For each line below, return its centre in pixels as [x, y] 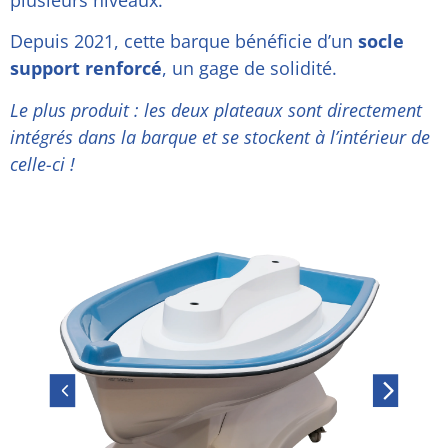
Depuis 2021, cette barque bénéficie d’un [184, 41]
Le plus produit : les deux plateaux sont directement [216, 109]
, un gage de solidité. [249, 68]
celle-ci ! [42, 163]
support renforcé [86, 68]
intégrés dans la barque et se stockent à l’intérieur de [220, 136]
